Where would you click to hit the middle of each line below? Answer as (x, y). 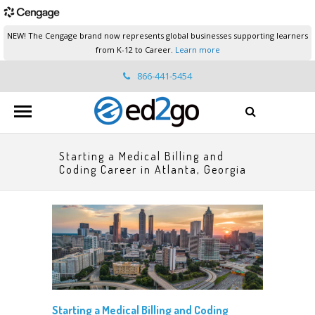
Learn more (197, 50)
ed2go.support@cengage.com (166, 107)
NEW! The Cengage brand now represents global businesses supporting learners (157, 36)
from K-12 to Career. (135, 50)
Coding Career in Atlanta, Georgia (153, 169)
